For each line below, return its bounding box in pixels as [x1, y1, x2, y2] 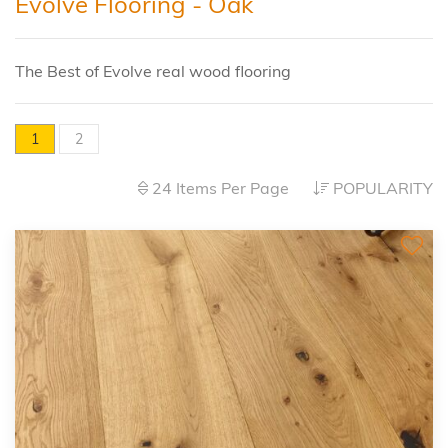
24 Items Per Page [152, 177, 289, 198]
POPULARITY [333, 177, 433, 198]
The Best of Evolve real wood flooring [15, 61, 291, 81]
